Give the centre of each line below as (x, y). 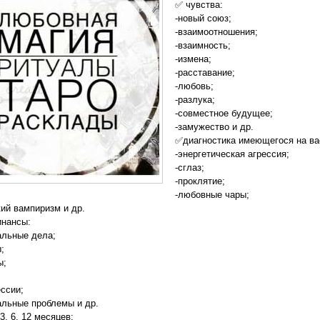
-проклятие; (200, 181)
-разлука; (195, 100)
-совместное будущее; (224, 113)
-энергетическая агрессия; (232, 154)
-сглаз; (190, 167)
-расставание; (205, 72)
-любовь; (194, 86)
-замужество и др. (214, 127)
